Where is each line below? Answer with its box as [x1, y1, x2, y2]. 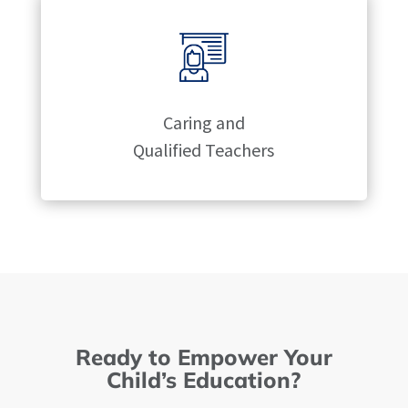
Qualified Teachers [133, 138, 275, 161]
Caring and [162, 110, 245, 134]
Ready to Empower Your [75, 342, 332, 371]
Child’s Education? [107, 365, 301, 393]
